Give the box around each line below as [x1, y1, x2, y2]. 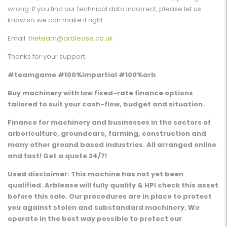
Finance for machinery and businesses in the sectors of [8, 118, 211, 128]
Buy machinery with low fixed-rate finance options [8, 88, 193, 98]
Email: [8, 33, 28, 44]
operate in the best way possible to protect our [8, 214, 182, 224]
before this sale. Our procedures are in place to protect [8, 192, 212, 202]
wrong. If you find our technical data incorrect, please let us [8, 4, 201, 14]
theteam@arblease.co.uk [28, 33, 113, 44]
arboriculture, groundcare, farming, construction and [8, 129, 206, 139]
